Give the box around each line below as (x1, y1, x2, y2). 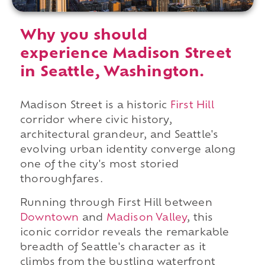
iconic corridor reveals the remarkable (20, 228, 230, 238)
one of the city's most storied (20, 160, 179, 170)
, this (187, 213, 214, 223)
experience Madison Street (20, 47, 231, 62)
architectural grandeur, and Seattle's (20, 131, 219, 141)
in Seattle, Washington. (20, 66, 205, 80)
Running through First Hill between (20, 198, 212, 208)
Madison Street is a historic (20, 101, 170, 111)
